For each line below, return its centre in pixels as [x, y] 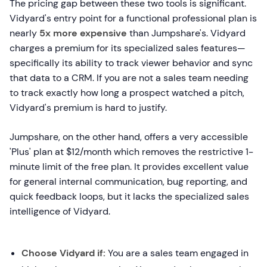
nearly [24, 33]
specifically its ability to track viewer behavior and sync [131, 63]
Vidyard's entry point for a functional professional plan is [133, 18]
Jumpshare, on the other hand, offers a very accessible [129, 137]
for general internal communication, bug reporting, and [128, 182]
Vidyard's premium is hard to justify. [88, 108]
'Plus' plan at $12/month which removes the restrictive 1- [131, 152]
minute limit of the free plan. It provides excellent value [129, 167]
